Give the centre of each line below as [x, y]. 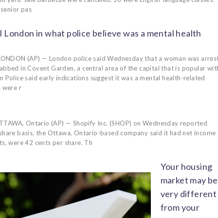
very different [189, 193]
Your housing [186, 166]
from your [180, 207]
